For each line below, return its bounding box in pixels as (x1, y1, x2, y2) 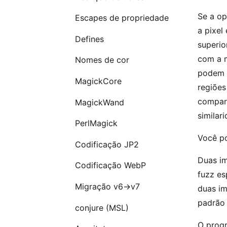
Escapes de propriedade (74, 13, 169, 23)
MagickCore (74, 76, 122, 87)
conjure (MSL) (74, 202, 129, 213)
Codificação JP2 (74, 139, 139, 149)
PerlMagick (74, 118, 118, 129)
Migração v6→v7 (74, 181, 140, 192)
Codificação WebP (74, 160, 146, 171)
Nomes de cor (74, 55, 129, 65)
